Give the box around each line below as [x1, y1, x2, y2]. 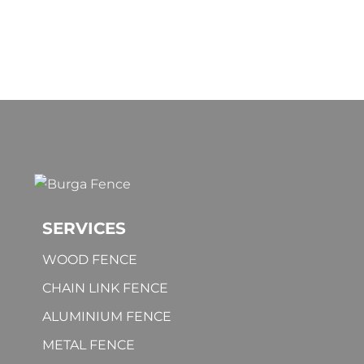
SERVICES [42, 219, 126, 239]
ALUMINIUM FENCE [42, 309, 171, 325]
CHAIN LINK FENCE [42, 280, 168, 297]
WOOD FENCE [42, 252, 137, 268]
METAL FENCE [42, 337, 135, 353]
